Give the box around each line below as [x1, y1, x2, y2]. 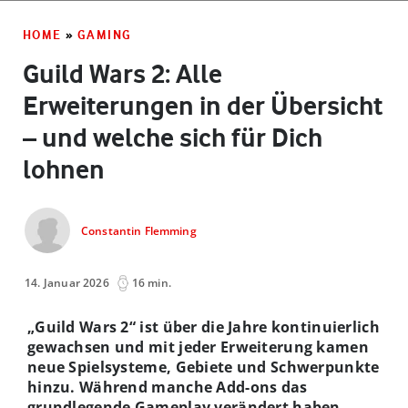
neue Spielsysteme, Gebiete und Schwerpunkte [27, 356, 380, 377]
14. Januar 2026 [25, 274, 109, 291]
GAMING [77, 26, 132, 42]
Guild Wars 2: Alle [23, 57, 222, 89]
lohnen [23, 153, 105, 185]
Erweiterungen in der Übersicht [23, 89, 382, 121]
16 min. [131, 274, 171, 291]
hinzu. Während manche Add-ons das [27, 376, 308, 397]
